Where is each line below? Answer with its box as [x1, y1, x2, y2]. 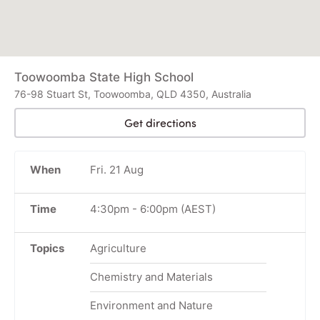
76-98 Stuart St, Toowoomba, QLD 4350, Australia [14, 87, 251, 100]
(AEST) [177, 201, 216, 216]
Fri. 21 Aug [89, 162, 144, 176]
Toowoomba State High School [14, 69, 194, 84]
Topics [30, 241, 64, 255]
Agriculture [89, 241, 146, 255]
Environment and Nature [89, 298, 213, 312]
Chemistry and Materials [89, 269, 213, 284]
